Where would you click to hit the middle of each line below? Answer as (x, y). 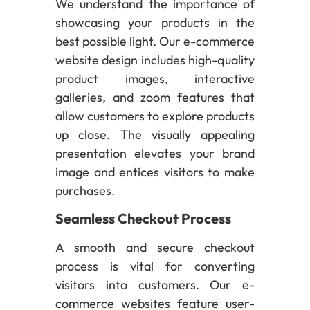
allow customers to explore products (155, 116)
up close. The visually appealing (155, 135)
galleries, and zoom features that (155, 98)
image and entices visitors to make (155, 172)
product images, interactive (155, 79)
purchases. (85, 191)
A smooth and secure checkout (155, 247)
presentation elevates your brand (155, 154)
